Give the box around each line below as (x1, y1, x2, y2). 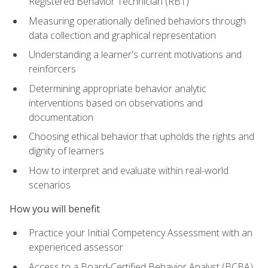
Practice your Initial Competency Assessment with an (29, 226, 252, 240)
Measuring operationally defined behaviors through (29, 14, 246, 28)
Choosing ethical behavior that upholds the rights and (29, 130, 254, 144)
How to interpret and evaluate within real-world (29, 163, 229, 177)
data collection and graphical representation (29, 28, 216, 42)
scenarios (29, 178, 71, 191)
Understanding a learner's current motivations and (29, 48, 242, 62)
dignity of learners (29, 144, 104, 158)
